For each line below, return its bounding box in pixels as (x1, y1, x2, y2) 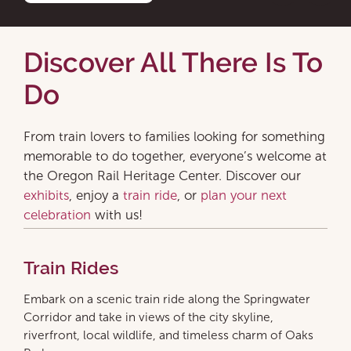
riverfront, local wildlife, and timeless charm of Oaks (24, 328, 313, 342)
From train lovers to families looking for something (24, 129, 325, 145)
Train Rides (24, 258, 118, 279)
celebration (24, 208, 91, 223)
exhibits (24, 188, 69, 204)
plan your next (201, 188, 287, 204)
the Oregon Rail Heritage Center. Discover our (24, 168, 301, 184)
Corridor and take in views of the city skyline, (24, 310, 273, 324)
